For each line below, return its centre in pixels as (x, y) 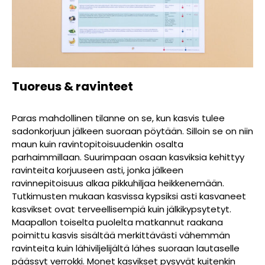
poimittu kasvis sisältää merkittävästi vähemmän (121, 235)
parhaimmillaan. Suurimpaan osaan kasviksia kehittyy (128, 157)
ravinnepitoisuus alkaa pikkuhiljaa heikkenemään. (118, 183)
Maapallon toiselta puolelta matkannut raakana (117, 222)
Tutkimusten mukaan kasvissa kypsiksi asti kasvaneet (129, 196)
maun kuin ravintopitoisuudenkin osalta (98, 144)
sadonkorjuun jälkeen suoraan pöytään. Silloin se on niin (132, 131)
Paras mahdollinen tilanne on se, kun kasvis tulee (118, 118)
